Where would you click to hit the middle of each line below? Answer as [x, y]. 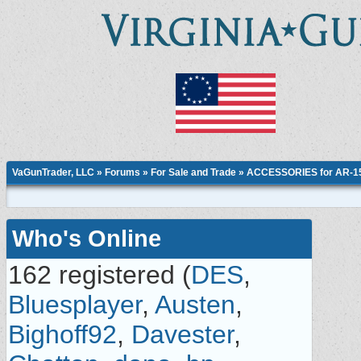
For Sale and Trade [193, 172]
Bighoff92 [62, 334]
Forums [122, 172]
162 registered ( [100, 275]
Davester [183, 334]
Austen [195, 305]
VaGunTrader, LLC [53, 172]
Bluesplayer [75, 305]
